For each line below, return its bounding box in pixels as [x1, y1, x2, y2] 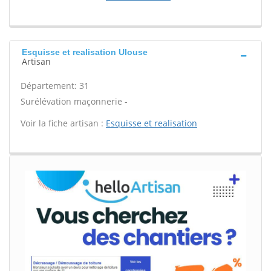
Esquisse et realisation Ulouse [22, 47, 148, 57]
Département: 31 [21, 80, 89, 91]
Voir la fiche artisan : [21, 117, 106, 129]
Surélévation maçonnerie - [21, 96, 128, 107]
